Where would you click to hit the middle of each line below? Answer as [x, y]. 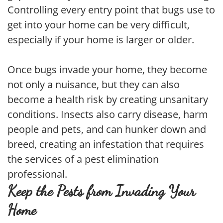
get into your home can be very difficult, [99, 25]
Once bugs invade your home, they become [107, 70]
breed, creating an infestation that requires [106, 144]
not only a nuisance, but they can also [94, 85]
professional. [37, 174]
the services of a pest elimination [83, 159]
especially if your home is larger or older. [101, 40]
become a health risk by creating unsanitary [108, 100]
